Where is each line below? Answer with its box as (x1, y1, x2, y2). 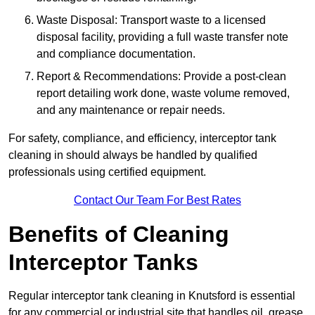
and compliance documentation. (37, 48, 195, 60)
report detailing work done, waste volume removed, (37, 87, 290, 100)
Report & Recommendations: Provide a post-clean (37, 70, 286, 83)
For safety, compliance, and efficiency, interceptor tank (8, 132, 276, 145)
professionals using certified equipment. (8, 166, 206, 179)
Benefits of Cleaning (8, 221, 229, 247)
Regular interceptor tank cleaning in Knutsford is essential (8, 290, 295, 302)
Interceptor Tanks (8, 250, 198, 276)
